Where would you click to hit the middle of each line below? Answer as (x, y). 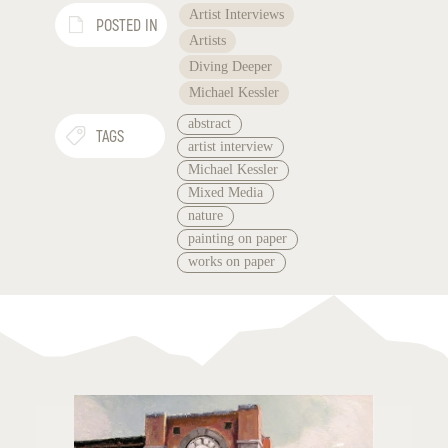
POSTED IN (126, 26)
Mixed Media (225, 193)
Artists (207, 41)
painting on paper (237, 239)
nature (205, 216)
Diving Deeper (230, 67)
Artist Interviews (236, 15)
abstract (209, 124)
